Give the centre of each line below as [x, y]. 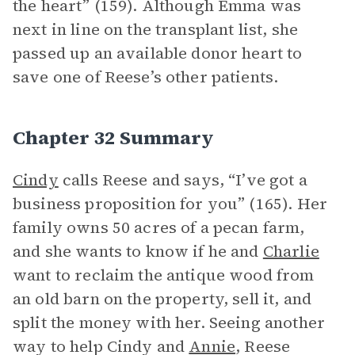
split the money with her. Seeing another [169, 323]
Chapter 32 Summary [113, 137]
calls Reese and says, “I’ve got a [183, 180]
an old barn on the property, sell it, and [162, 299]
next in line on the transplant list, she [155, 29]
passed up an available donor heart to [158, 53]
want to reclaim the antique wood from [164, 275]
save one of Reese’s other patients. [148, 77]
